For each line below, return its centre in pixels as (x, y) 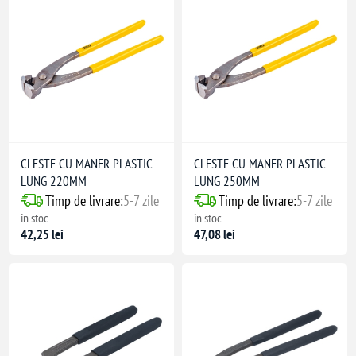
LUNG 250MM (227, 181)
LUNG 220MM (54, 181)
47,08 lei (215, 234)
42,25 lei (43, 234)
